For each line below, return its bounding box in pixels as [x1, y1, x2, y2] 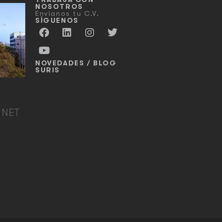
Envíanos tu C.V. [35, 9, 100, 18]
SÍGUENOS [35, 16, 79, 25]
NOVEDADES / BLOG [35, 59, 117, 67]
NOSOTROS [35, 2, 83, 11]
